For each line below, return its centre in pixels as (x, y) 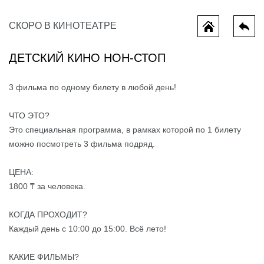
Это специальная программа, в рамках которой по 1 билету (125, 130)
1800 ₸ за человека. (47, 186)
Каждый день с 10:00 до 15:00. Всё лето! (88, 229)
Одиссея (101, 149)
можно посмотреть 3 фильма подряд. (82, 144)
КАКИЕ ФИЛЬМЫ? (44, 257)
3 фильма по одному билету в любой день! (93, 87)
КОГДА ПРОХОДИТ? (48, 214)
